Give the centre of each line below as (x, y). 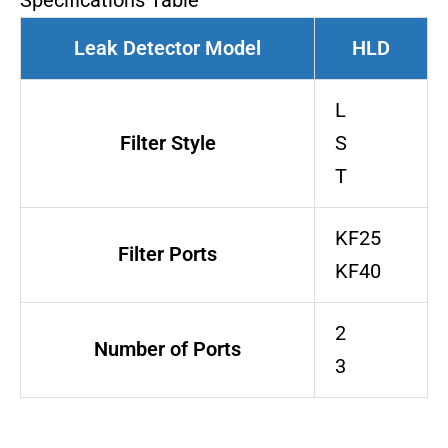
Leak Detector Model (167, 48)
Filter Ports (167, 254)
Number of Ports (167, 349)
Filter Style (167, 143)
